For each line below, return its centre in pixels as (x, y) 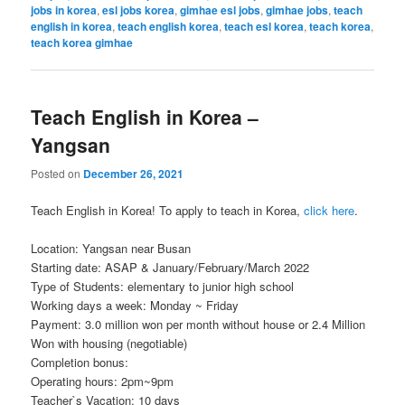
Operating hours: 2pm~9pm (103, 381)
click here (330, 210)
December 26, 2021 (134, 173)
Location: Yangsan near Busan (111, 248)
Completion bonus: (80, 362)
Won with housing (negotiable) (109, 343)
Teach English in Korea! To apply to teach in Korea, (168, 210)
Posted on (57, 173)
